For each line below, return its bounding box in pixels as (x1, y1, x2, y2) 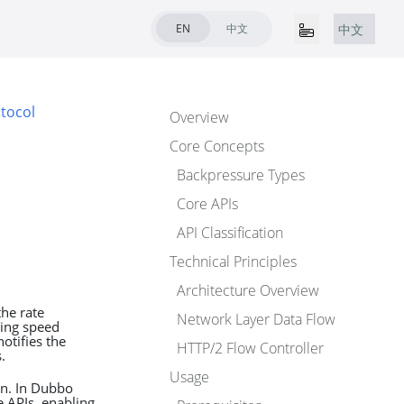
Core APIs (177, 194, 238, 214)
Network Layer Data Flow (177, 309, 335, 329)
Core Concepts (170, 136, 264, 156)
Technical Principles (170, 252, 297, 271)
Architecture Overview (177, 280, 319, 300)
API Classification (177, 223, 283, 243)
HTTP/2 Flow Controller (177, 338, 324, 358)
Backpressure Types (177, 165, 305, 185)
